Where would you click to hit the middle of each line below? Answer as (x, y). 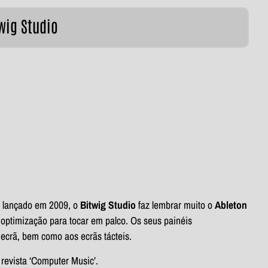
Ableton (231, 205)
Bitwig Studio (108, 205)
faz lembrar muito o (175, 205)
